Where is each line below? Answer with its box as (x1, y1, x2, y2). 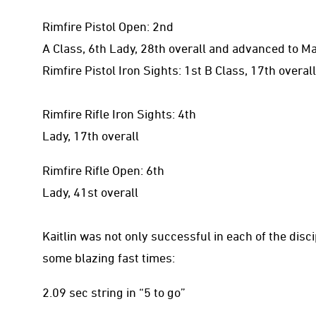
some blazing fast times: (42, 250, 175, 265)
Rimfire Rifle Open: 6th (42, 163, 164, 177)
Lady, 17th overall (42, 128, 139, 142)
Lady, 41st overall (42, 185, 138, 199)
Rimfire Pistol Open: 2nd (42, 19, 174, 33)
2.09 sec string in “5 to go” (42, 285, 186, 299)
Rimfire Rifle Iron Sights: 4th (42, 107, 196, 121)
